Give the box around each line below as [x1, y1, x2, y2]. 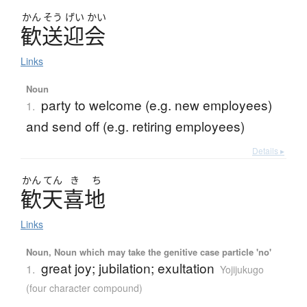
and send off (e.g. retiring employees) [25, 116, 245, 136]
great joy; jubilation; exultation [40, 258, 214, 278]
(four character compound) [25, 281, 143, 295]
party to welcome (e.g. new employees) [40, 95, 272, 114]
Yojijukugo [219, 262, 264, 277]
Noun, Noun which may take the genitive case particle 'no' [25, 245, 271, 259]
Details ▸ [252, 145, 284, 157]
